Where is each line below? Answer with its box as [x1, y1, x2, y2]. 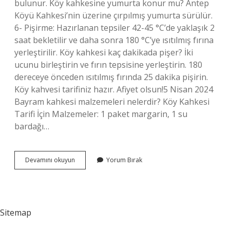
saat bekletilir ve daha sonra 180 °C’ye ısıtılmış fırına [14, 34, 214, 46]
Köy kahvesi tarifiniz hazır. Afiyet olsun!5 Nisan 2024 [14, 84, 213, 95]
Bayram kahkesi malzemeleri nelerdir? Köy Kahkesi [14, 96, 209, 107]
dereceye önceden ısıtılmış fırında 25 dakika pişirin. [14, 71, 208, 83]
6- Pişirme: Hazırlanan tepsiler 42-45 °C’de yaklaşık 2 [14, 22, 215, 33]
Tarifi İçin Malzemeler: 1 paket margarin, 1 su [14, 108, 187, 120]
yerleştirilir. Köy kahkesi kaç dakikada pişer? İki [14, 47, 193, 58]
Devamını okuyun [25, 156, 75, 164]
